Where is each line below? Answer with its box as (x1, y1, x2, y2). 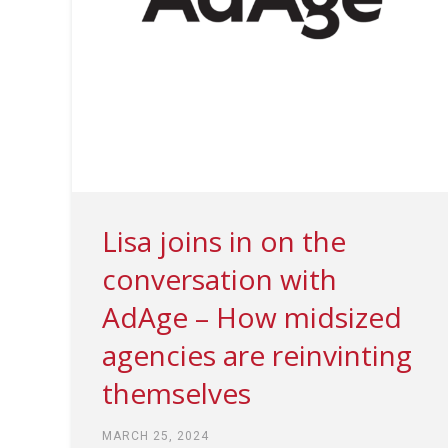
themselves (102, 373, 251, 412)
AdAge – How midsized (102, 297, 402, 336)
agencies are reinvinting (102, 335, 412, 374)
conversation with (102, 259, 337, 298)
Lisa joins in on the (102, 221, 346, 260)
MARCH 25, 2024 (102, 428, 209, 443)
